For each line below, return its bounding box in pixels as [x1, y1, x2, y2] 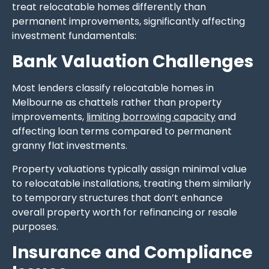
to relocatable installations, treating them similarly [12, 176, 251, 190]
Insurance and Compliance [12, 241, 253, 265]
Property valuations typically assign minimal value [12, 162, 247, 176]
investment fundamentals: [12, 29, 136, 43]
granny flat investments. [12, 139, 127, 153]
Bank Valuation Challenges [12, 50, 253, 74]
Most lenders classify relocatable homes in [12, 81, 214, 95]
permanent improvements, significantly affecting [12, 14, 245, 29]
